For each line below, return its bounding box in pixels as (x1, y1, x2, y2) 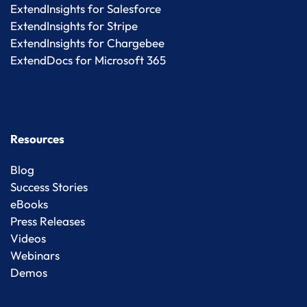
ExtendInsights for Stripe (10, 19, 138, 34)
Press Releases (10, 214, 85, 229)
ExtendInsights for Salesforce (10, 1, 161, 16)
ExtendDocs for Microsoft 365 (10, 53, 166, 68)
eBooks (10, 197, 48, 212)
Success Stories (10, 180, 88, 195)
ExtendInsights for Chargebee (10, 36, 164, 51)
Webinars (10, 248, 60, 263)
